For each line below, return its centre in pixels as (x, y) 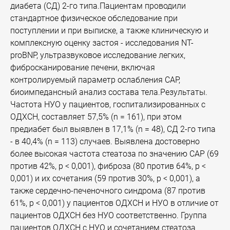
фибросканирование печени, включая (83, 68)
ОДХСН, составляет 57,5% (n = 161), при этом (96, 117)
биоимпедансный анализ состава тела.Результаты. (109, 92)
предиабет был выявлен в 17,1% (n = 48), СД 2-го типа (113, 129)
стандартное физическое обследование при (94, 18)
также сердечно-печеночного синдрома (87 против (108, 191)
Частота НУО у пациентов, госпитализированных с (108, 104)
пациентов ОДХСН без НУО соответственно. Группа (109, 215)
